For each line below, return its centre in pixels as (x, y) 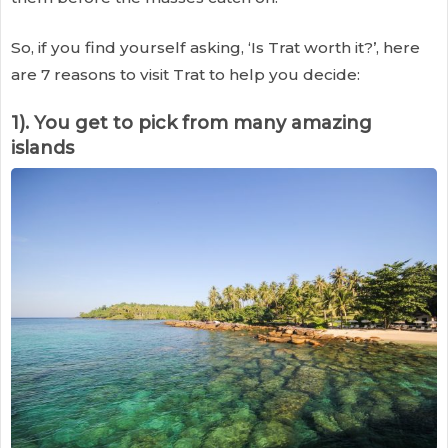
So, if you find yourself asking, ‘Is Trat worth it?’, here (215, 47)
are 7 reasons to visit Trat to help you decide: (185, 74)
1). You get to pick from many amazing (191, 122)
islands (42, 147)
